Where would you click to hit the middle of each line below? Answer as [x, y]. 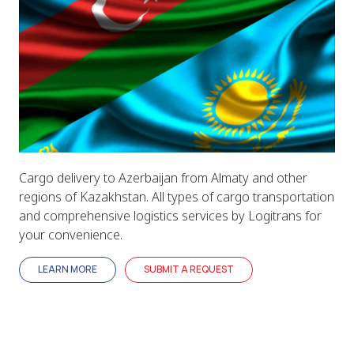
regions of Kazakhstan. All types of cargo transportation [177, 196]
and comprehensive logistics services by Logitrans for [170, 215]
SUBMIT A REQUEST [189, 269]
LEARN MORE [68, 269]
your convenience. [71, 234]
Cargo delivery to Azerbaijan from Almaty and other [163, 177]
